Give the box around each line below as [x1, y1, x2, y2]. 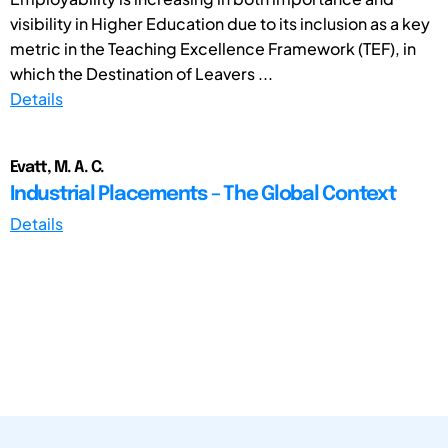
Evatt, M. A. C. [10, 158, 104, 176]
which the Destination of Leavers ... [10, 62, 273, 84]
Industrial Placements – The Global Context [10, 183, 396, 205]
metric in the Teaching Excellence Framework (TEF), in [10, 37, 416, 59]
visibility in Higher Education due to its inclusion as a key [10, 12, 430, 34]
